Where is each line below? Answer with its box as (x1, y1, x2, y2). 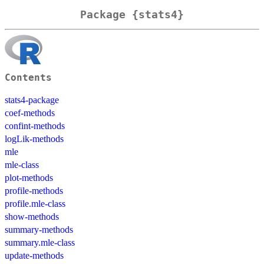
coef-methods (5, 107, 55, 118)
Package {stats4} (80, 8, 184, 21)
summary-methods (5, 224, 73, 235)
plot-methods (5, 172, 53, 183)
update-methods (5, 250, 64, 260)
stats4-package (5, 94, 59, 105)
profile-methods (5, 185, 63, 196)
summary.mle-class (5, 237, 75, 247)
